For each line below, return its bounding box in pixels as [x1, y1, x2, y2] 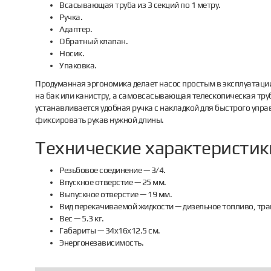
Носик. [59, 48, 85, 58]
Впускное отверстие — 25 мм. [59, 177, 166, 187]
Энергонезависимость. [59, 238, 144, 247]
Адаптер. [59, 24, 93, 34]
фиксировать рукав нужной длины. [35, 115, 164, 125]
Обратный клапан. [59, 36, 128, 46]
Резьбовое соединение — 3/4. [59, 165, 166, 175]
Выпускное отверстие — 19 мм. [59, 189, 172, 199]
